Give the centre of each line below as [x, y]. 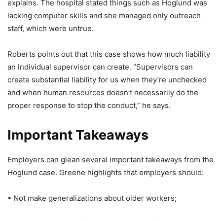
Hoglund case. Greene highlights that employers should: [106, 172]
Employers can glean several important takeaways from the [110, 160]
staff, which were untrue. [51, 28]
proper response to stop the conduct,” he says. [89, 105]
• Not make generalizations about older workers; [92, 198]
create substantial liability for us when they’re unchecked [107, 80]
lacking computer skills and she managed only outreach [104, 16]
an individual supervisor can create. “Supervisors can [100, 67]
